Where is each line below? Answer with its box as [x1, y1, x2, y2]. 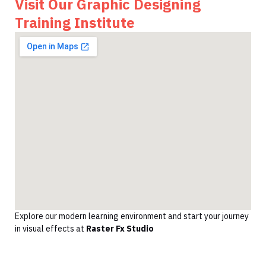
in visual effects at [15, 223, 86, 234]
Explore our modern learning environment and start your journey [15, 210, 249, 221]
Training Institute [15, 12, 135, 32]
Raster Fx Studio [86, 223, 154, 234]
